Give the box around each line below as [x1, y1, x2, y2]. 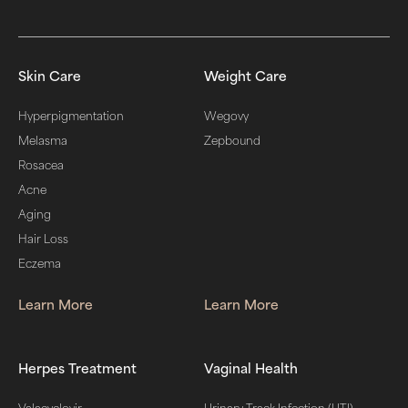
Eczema [18, 254, 61, 271]
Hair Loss [18, 229, 68, 247]
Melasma [18, 131, 67, 148]
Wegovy [204, 107, 249, 124]
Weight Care [204, 65, 287, 86]
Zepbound [204, 131, 260, 148]
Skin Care [18, 65, 81, 86]
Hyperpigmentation [18, 107, 124, 124]
